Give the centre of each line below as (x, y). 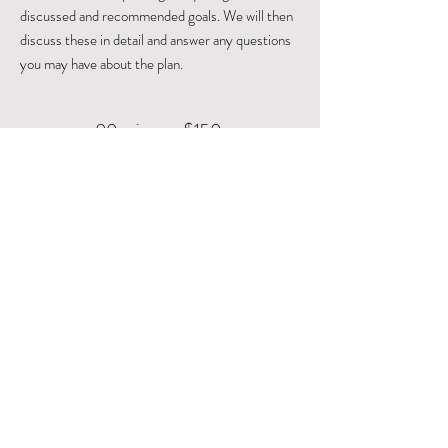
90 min (122, 130)
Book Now (160, 203)
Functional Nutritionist (159, 362)
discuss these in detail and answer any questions (155, 40)
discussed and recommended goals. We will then (156, 16)
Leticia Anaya (159, 339)
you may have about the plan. (101, 64)
